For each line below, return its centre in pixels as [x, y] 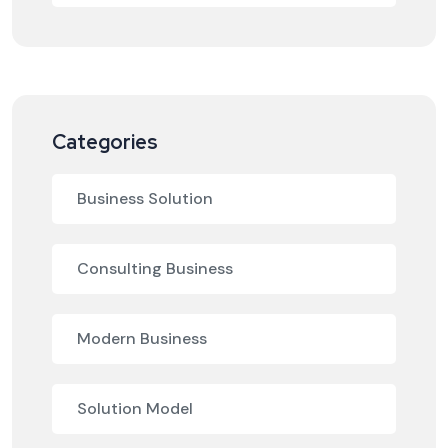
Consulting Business [155, 269]
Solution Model [135, 409]
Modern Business [142, 339]
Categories [105, 142]
